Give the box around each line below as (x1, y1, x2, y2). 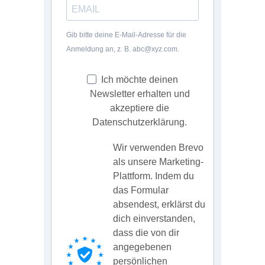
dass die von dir (113, 228, 179, 238)
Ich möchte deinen (101, 75, 178, 85)
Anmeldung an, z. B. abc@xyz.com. (66, 45, 179, 54)
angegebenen (113, 242, 172, 253)
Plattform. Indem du (113, 171, 194, 182)
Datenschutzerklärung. (92, 117, 187, 128)
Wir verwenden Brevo (113, 143, 203, 153)
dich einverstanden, (113, 214, 195, 224)
